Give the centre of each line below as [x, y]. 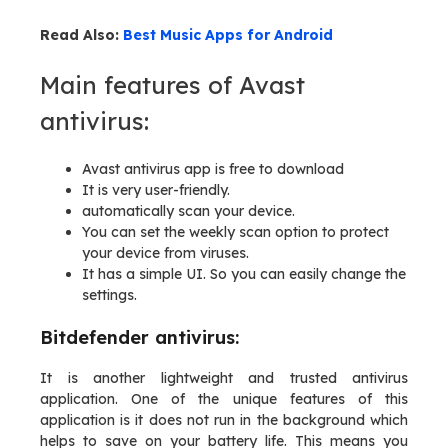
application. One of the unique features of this [224, 399]
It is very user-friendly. [156, 190]
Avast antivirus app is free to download [213, 169]
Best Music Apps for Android [228, 35]
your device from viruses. [165, 253]
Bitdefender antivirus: [139, 337]
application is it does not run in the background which [224, 420]
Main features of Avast [172, 85]
